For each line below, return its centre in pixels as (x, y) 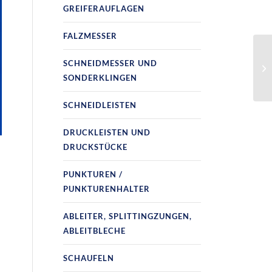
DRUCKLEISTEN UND (107, 132)
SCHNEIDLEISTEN (100, 105)
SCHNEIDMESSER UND (110, 63)
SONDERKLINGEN (100, 78)
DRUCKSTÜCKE (96, 147)
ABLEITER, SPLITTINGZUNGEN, (128, 216)
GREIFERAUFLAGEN (104, 8)
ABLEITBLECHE (95, 231)
